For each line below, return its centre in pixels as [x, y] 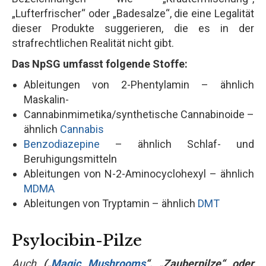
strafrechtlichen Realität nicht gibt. [93, 43]
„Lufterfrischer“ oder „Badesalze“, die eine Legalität [133, 13]
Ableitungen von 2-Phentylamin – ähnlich [139, 84]
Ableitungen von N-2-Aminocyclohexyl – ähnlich [139, 173]
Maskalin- [46, 99]
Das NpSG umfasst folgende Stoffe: [100, 64]
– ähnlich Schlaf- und [177, 144]
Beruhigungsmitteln [70, 159]
